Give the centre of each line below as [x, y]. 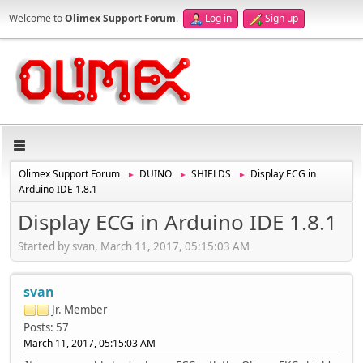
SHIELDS [211, 174]
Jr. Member [80, 309]
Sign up [282, 18]
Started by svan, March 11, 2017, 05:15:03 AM [134, 246]
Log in [218, 18]
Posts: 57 [46, 327]
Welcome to [37, 18]
